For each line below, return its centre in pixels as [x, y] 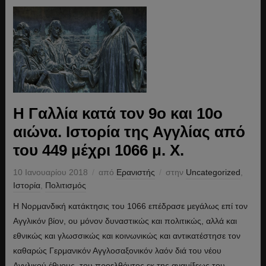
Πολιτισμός [65, 185]
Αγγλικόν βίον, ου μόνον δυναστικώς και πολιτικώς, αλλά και [125, 221]
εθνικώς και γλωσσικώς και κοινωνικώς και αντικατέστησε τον [126, 235]
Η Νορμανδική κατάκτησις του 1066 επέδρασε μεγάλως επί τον [130, 206]
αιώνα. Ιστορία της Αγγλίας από [129, 132]
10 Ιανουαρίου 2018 [50, 172]
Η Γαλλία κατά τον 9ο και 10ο [118, 113]
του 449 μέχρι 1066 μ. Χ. [98, 150]
